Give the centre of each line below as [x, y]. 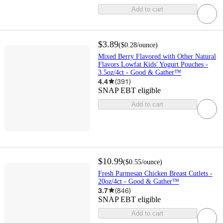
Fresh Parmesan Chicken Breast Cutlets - [155, 173]
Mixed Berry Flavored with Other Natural [157, 56]
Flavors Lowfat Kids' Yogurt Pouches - [153, 64]
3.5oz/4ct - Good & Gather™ [139, 72]
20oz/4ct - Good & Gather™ [138, 181]
